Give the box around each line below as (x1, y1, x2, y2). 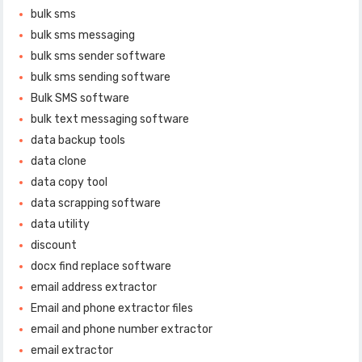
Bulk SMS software (31, 91, 130, 106)
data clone (31, 154, 87, 169)
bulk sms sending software (31, 70, 171, 85)
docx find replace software (31, 259, 172, 274)
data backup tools (31, 133, 126, 148)
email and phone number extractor (31, 322, 213, 337)
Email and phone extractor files (31, 301, 194, 316)
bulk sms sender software (31, 49, 166, 64)
